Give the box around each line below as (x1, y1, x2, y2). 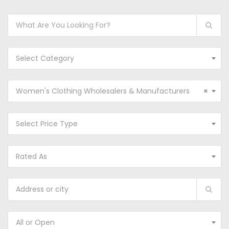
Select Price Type (16, 119, 78, 129)
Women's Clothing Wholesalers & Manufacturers (16, 86, 190, 96)
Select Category (16, 53, 74, 63)
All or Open (16, 217, 55, 227)
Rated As (16, 151, 47, 162)
